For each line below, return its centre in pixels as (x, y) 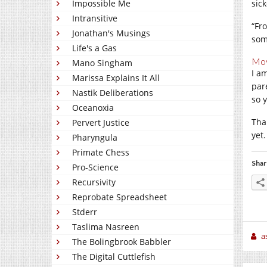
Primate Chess (101, 152)
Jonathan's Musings (111, 33)
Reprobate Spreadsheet (119, 197)
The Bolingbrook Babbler (122, 242)
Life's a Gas (94, 48)
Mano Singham (102, 63)
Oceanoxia (93, 108)
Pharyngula (95, 137)
